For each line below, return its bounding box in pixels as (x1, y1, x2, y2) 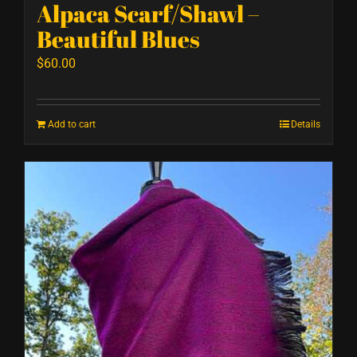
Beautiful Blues (37, 23, 200, 54)
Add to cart (48, 118, 96, 130)
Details (291, 118, 320, 130)
